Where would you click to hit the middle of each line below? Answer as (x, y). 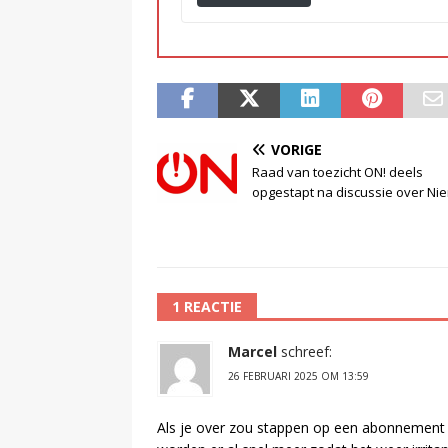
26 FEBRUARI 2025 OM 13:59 (298, 375)
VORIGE (296, 149)
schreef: (306, 351)
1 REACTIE (207, 306)
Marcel (252, 351)
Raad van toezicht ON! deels (337, 171)
